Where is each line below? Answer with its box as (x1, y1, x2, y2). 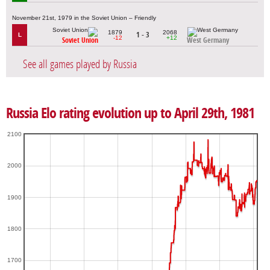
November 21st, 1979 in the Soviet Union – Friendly (12, 14, 156, 21)
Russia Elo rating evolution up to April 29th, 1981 (6, 104, 254, 122)
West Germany (187, 36, 229, 45)
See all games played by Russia (23, 57, 137, 71)
